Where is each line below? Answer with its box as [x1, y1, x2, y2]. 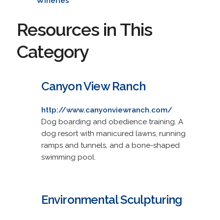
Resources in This [16, 19, 152, 40]
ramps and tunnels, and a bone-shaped [41, 140, 180, 150]
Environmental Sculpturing [41, 192, 182, 207]
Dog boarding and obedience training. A [41, 117, 183, 126]
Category [16, 41, 89, 62]
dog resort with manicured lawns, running [41, 129, 186, 138]
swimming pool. [41, 152, 96, 162]
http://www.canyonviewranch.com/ [41, 105, 172, 114]
